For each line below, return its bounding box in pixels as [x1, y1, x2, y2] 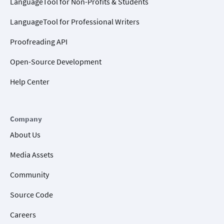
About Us [10, 129, 40, 139]
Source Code [10, 189, 53, 199]
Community [10, 169, 49, 179]
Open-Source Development [10, 56, 101, 66]
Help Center [10, 76, 49, 86]
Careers [10, 209, 36, 219]
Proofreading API [10, 36, 67, 46]
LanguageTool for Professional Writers [10, 16, 139, 26]
